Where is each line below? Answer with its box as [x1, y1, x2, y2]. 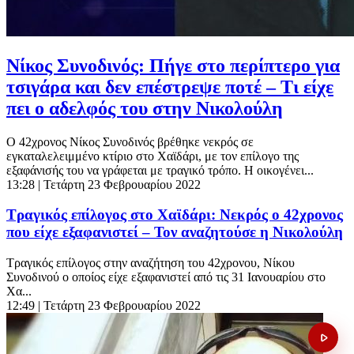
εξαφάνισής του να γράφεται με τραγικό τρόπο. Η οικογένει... [6, 163, 314, 177]
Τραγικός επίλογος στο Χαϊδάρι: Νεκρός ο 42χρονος [6, 206, 343, 224]
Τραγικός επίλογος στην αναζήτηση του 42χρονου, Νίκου [6, 256, 295, 270]
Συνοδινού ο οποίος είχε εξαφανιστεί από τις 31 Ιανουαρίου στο [6, 270, 326, 284]
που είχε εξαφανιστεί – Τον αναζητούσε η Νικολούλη [6, 224, 343, 241]
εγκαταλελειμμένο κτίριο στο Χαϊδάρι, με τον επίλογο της [6, 149, 299, 163]
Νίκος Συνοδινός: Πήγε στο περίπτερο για [6, 55, 340, 76]
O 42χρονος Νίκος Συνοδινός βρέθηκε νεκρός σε [6, 134, 254, 149]
